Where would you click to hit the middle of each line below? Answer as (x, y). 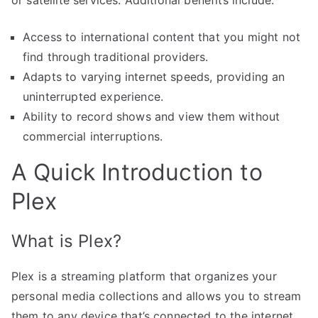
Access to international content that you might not (162, 37)
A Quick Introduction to (137, 172)
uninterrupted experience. (93, 96)
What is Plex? (67, 241)
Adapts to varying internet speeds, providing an (154, 76)
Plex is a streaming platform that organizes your (144, 276)
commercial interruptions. (93, 136)
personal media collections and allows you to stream (157, 296)
